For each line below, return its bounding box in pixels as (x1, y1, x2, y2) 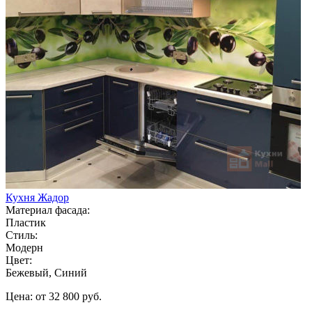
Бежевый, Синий (6, 266, 87, 279)
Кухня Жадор (6, 191, 69, 203)
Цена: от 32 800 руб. (6, 290, 102, 302)
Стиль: (6, 228, 38, 241)
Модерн (6, 241, 43, 253)
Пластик (6, 216, 46, 228)
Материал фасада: (6, 203, 90, 216)
